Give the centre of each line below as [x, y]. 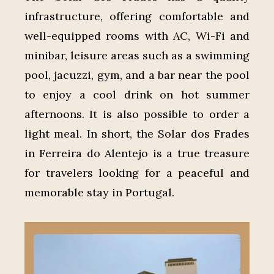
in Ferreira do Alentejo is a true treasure [137, 153]
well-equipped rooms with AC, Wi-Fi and [137, 35]
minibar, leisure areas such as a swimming [137, 55]
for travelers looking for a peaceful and [137, 172]
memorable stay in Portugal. [99, 192]
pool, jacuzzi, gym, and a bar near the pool [137, 75]
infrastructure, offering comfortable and [137, 16]
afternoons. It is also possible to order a [137, 114]
